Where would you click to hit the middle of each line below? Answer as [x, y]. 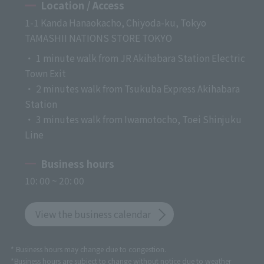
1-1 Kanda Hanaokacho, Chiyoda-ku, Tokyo [115, 22]
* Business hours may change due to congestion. [88, 249]
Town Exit [45, 73]
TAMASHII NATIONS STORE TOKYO [98, 37]
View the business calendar [93, 214]
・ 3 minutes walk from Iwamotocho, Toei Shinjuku [133, 119]
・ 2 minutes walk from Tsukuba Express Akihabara [132, 88]
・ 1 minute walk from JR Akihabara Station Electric [135, 57]
